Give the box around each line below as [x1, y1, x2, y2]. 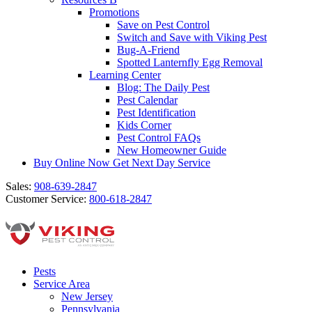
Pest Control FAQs [117, 132, 201, 143]
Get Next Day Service [113, 157, 210, 169]
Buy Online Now [33, 157, 113, 169]
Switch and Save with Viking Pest [117, 31, 267, 43]
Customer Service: [6, 193, 89, 205]
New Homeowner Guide [117, 144, 226, 156]
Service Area [33, 278, 90, 290]
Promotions [89, 6, 139, 18]
